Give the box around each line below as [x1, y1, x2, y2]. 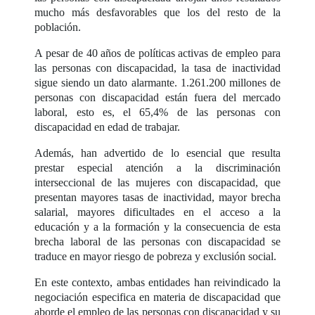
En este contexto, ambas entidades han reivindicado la [34, 276, 281, 288]
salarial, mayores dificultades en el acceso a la [34, 205, 281, 218]
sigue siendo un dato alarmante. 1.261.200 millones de [34, 76, 281, 89]
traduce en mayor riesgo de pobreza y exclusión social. [34, 250, 280, 262]
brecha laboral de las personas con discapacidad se [34, 235, 281, 247]
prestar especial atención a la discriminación [34, 161, 281, 174]
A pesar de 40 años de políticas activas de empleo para [34, 46, 281, 59]
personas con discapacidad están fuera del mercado [34, 91, 281, 103]
